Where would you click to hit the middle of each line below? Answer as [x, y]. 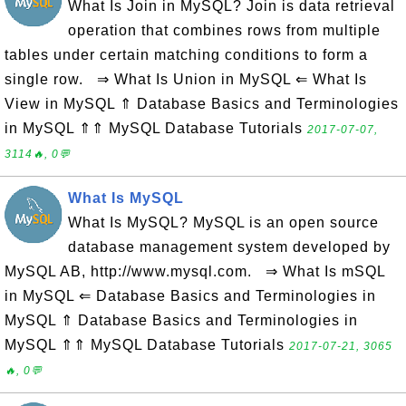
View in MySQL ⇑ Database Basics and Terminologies [202, 104]
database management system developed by [229, 247]
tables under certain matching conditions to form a [186, 55]
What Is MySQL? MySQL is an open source [223, 222]
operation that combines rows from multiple [224, 30]
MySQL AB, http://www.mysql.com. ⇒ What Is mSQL [195, 271]
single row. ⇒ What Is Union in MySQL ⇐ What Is [186, 79]
